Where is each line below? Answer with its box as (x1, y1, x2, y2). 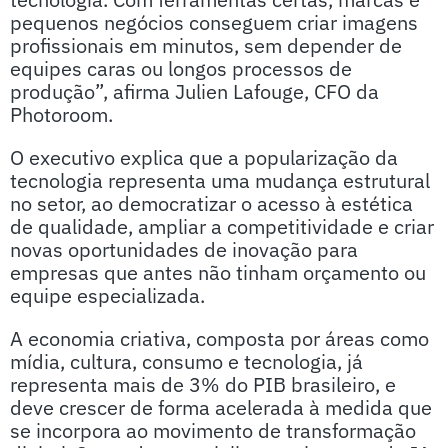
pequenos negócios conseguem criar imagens (10, 9, 418, 36)
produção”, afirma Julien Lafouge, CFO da (10, 78, 379, 105)
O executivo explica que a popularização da (10, 144, 398, 171)
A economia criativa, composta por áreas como (10, 325, 429, 352)
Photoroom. (10, 101, 123, 128)
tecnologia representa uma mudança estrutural (10, 167, 430, 194)
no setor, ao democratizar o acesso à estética (10, 190, 413, 217)
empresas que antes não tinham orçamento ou (10, 259, 426, 286)
